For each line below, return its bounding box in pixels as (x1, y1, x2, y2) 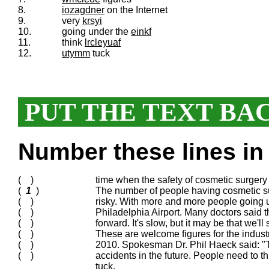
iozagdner (62, 5, 104, 16)
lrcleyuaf (85, 37, 121, 48)
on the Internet (104, 5, 168, 16)
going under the (62, 26, 131, 37)
